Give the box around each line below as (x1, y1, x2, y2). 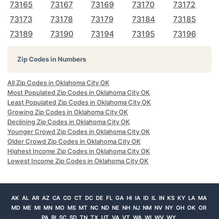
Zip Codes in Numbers (17, 55, 86, 63)
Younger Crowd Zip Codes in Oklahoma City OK (7, 128, 150, 135)
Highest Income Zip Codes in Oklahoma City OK (7, 147, 150, 155)
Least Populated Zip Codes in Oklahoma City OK (7, 98, 151, 106)
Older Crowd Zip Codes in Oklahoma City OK (7, 137, 141, 145)
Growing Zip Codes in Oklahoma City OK (7, 108, 128, 116)
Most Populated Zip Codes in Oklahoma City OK (7, 88, 150, 96)
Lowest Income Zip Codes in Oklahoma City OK (7, 157, 149, 165)
